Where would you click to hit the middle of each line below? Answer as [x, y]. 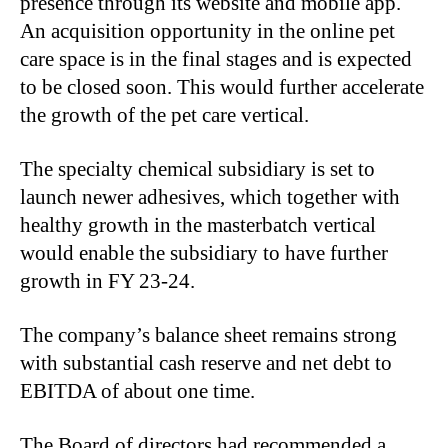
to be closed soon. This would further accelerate [222, 87]
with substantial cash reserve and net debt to [206, 363]
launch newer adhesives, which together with [210, 197]
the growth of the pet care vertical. [164, 115]
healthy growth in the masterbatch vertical [198, 225]
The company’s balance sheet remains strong [208, 335]
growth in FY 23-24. [107, 281]
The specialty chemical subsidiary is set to [197, 169]
